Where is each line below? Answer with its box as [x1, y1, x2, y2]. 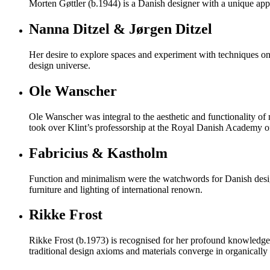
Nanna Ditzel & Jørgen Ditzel [29, 21, 212, 37]
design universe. [29, 60, 90, 71]
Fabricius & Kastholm [29, 145, 168, 161]
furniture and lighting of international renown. [29, 184, 202, 195]
